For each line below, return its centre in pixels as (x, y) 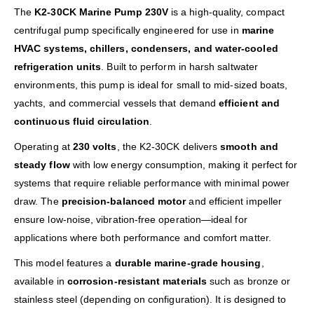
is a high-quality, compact (226, 12)
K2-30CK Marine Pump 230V (101, 12)
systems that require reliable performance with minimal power (152, 183)
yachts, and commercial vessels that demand (117, 103)
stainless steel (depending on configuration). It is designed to (150, 300)
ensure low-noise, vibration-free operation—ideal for (131, 220)
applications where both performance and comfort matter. (143, 238)
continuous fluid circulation (82, 122)
